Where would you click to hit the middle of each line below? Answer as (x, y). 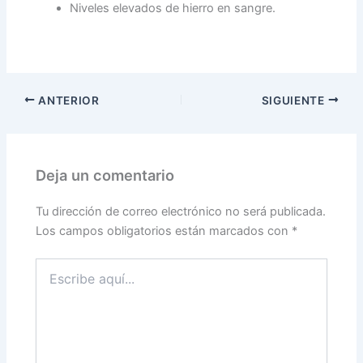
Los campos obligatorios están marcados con (164, 231)
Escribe (55, 266)
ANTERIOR (67, 100)
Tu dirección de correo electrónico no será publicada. (181, 212)
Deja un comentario (105, 175)
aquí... (51, 282)
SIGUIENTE (295, 100)
